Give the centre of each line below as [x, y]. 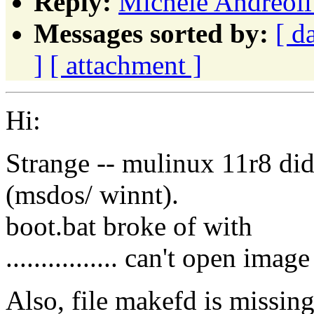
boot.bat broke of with [129, 226]
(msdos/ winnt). [92, 194]
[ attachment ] [126, 64]
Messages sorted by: [151, 33]
